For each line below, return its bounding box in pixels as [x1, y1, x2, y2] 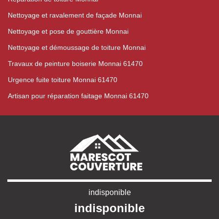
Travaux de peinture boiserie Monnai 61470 [8, 60, 143, 67]
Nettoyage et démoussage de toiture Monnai [8, 44, 146, 51]
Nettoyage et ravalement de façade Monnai [8, 11, 142, 19]
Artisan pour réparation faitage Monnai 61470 [8, 92, 149, 100]
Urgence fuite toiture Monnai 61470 [8, 76, 117, 84]
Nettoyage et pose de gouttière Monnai [8, 27, 129, 35]
